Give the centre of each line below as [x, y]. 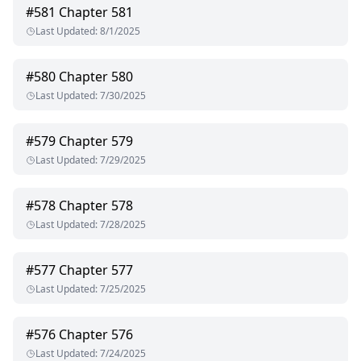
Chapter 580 [96, 77]
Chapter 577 [96, 270]
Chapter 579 [96, 141]
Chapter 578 [96, 206]
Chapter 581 [96, 12]
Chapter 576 [96, 335]
